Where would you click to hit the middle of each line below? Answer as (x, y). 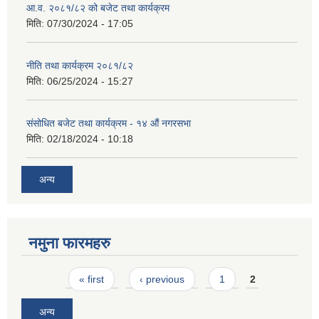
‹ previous (162, 279)
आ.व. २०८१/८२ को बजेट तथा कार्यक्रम (98, 8)
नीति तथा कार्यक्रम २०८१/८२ (80, 66)
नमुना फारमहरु (69, 243)
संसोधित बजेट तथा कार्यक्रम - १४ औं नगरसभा (109, 124)
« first (92, 279)
